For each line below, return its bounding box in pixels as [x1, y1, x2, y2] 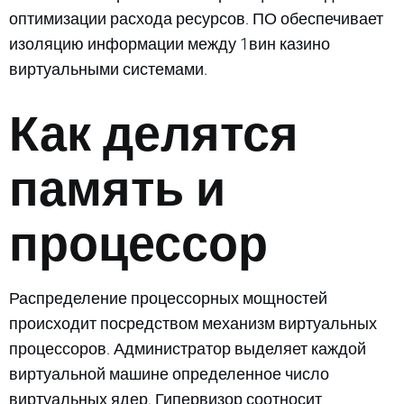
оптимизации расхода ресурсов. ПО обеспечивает [9, 8, 383, 28]
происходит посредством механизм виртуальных [9, 313, 377, 333]
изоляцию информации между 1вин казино [9, 33, 330, 53]
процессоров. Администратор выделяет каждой [9, 338, 366, 358]
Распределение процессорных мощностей [9, 288, 327, 308]
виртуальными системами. [9, 59, 207, 78]
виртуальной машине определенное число [9, 363, 329, 383]
